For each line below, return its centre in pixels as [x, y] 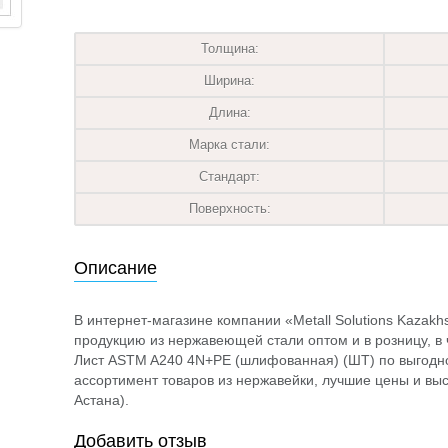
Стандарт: [229, 176]
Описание [115, 268]
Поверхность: [229, 208]
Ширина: [229, 80]
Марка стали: [229, 144]
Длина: [229, 112]
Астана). [101, 400]
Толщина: [229, 48]
